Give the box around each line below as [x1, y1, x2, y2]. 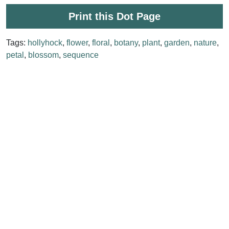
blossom [28, 50, 59, 59]
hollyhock [28, 38, 62, 47]
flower [66, 38, 88, 47]
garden [164, 38, 190, 47]
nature [194, 38, 217, 47]
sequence [63, 50, 99, 59]
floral [92, 38, 110, 47]
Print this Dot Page [68, 10, 161, 22]
